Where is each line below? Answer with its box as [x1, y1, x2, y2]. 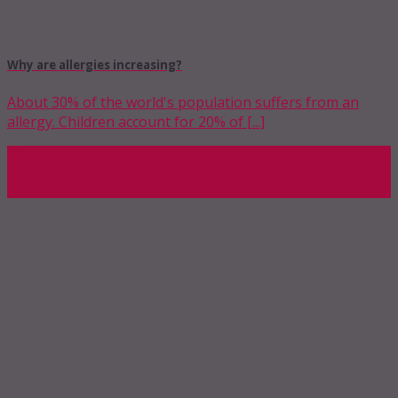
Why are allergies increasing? [7, 57, 182, 74]
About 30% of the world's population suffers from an [7, 92, 359, 113]
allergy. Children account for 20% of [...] [7, 112, 265, 132]
